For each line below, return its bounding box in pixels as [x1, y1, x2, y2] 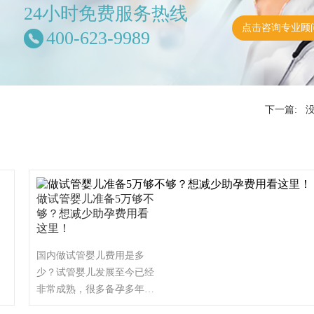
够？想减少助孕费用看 [36, 207, 149, 219]
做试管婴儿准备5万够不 [36, 193, 154, 205]
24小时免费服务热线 [24, 4, 188, 24]
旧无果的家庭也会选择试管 [36, 301, 154, 311]
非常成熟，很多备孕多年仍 [36, 284, 154, 294]
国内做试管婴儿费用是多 [36, 250, 144, 261]
